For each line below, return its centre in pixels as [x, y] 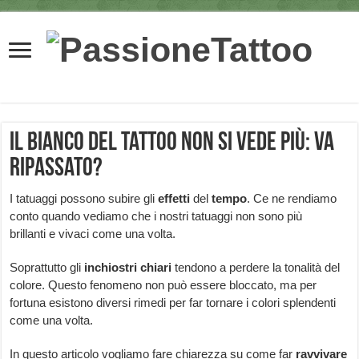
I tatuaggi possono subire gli [84, 199]
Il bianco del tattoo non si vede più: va [172, 144]
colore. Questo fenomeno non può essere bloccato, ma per [163, 285]
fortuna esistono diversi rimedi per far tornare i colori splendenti [173, 303]
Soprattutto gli [47, 268]
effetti [174, 199]
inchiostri [111, 268]
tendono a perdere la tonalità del [256, 268]
